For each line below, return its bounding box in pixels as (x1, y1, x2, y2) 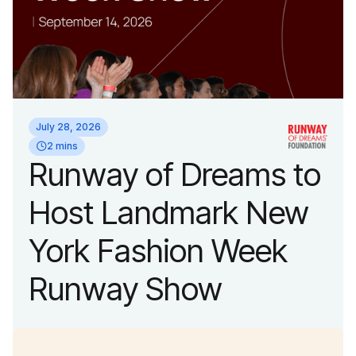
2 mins (47, 140, 78, 153)
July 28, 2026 (36, 121, 101, 133)
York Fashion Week (29, 231, 288, 271)
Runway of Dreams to (29, 155, 321, 195)
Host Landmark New (29, 193, 309, 233)
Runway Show (29, 269, 222, 309)
